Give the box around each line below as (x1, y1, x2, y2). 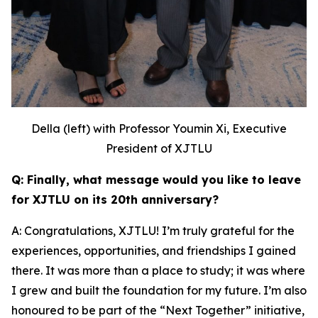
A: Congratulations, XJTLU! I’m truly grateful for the (11, 223, 295, 238)
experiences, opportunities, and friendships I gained (11, 243, 296, 258)
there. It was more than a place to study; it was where (11, 263, 305, 278)
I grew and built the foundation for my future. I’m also (11, 283, 307, 297)
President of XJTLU (106, 141, 212, 155)
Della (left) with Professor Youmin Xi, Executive (31, 121, 287, 136)
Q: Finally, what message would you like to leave (11, 172, 301, 187)
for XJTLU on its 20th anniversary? (11, 192, 219, 207)
